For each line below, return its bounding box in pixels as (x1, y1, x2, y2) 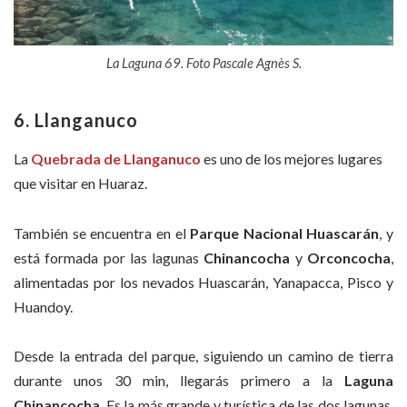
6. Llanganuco (14, 109, 138, 132)
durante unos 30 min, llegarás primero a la (14, 371, 344, 389)
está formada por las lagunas (14, 248, 204, 266)
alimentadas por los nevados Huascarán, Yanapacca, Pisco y (14, 273, 393, 291)
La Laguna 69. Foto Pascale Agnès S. (105, 55, 302, 72)
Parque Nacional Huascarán (190, 223, 380, 242)
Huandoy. (14, 297, 73, 315)
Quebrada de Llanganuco (31, 150, 201, 168)
